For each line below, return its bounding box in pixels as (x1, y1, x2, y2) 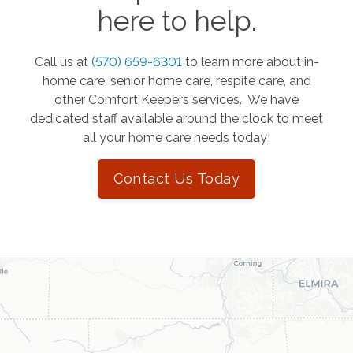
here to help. (96, 4, 257, 37)
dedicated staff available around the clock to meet (30, 110, 323, 126)
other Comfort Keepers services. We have (54, 91, 299, 107)
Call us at (34, 54, 91, 69)
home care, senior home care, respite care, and (42, 72, 311, 88)
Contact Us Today (113, 169, 240, 187)
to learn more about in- (184, 54, 319, 69)
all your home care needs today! (83, 129, 270, 145)
